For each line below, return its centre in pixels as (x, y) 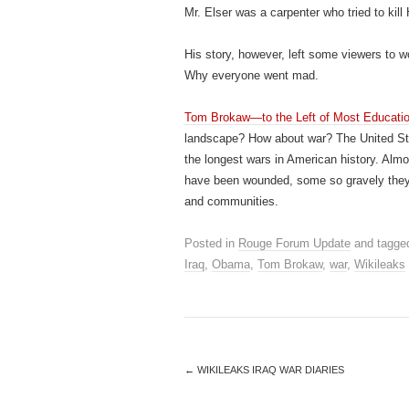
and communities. (231, 201)
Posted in (211, 243)
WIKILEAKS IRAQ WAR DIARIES (269, 370)
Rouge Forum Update (294, 243)
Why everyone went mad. (252, 75)
